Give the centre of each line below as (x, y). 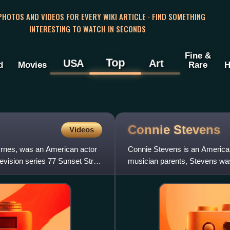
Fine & (198, 56)
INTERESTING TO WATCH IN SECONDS (87, 28)
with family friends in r (164, 173)
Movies (32, 65)
